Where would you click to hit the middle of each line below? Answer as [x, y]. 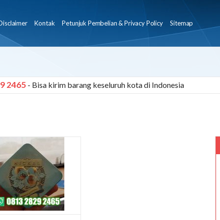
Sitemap [182, 23]
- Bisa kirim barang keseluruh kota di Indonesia [106, 85]
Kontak [45, 23]
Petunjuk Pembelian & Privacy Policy [112, 23]
